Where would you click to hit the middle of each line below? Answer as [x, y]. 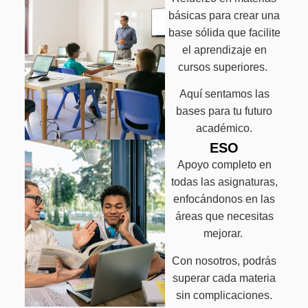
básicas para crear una [224, 15]
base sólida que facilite [224, 32]
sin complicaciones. [224, 295]
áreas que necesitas [224, 217]
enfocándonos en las [224, 199]
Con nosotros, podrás [224, 261]
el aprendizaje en [224, 49]
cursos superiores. [224, 67]
